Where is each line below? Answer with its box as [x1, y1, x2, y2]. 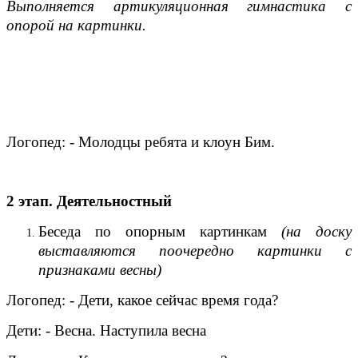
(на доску [281, 222, 352, 240]
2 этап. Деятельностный [6, 192, 172, 209]
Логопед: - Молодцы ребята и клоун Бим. [6, 133, 275, 150]
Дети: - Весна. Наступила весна [6, 321, 206, 339]
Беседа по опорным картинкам [38, 222, 281, 240]
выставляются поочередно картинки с [38, 241, 352, 259]
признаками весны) [38, 261, 161, 278]
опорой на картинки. [6, 16, 146, 34]
